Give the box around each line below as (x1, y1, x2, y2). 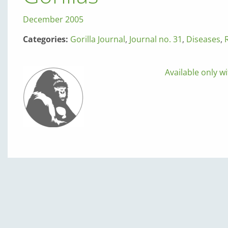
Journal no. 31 (129, 33, 182, 45)
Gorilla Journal (70, 33, 125, 45)
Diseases (186, 33, 220, 45)
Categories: (22, 33, 70, 45)
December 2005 (22, 13, 83, 25)
